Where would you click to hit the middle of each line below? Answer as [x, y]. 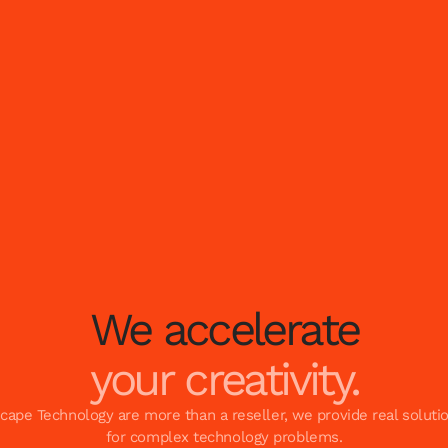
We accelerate [224, 328]
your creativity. [224, 378]
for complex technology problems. [224, 436]
